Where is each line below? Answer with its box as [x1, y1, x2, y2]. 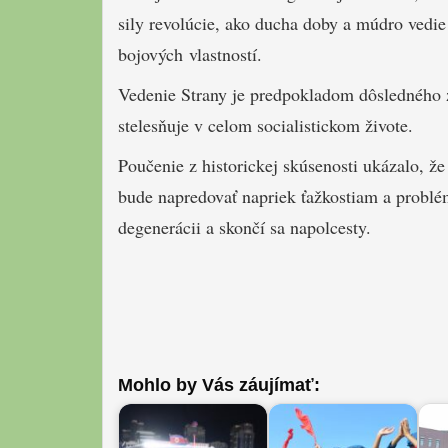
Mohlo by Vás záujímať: [118, 375, 320, 396]
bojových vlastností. [118, 41, 262, 66]
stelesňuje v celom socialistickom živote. [118, 112, 413, 137]
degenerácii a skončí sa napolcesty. [118, 214, 371, 239]
